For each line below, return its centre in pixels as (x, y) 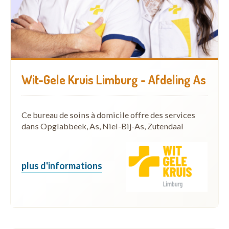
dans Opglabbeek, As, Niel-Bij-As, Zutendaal (102, 126)
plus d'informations (62, 165)
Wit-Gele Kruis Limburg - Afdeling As (114, 79)
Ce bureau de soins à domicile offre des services (108, 114)
